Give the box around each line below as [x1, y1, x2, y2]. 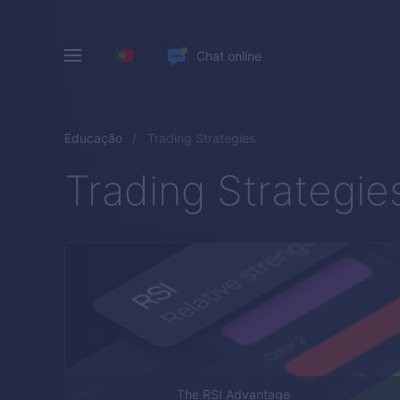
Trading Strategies [146, 130, 255, 146]
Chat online [196, 47, 262, 63]
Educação [64, 130, 122, 146]
